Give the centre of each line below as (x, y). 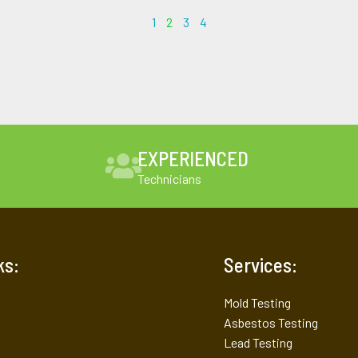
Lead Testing (258, 343)
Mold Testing (257, 303)
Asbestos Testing (271, 323)
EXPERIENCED (193, 159)
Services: (261, 265)
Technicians (170, 179)
